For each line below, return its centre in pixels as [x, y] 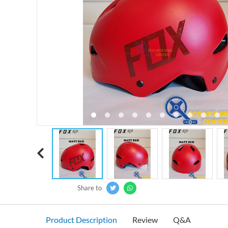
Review [145, 220]
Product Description [81, 220]
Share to [90, 188]
